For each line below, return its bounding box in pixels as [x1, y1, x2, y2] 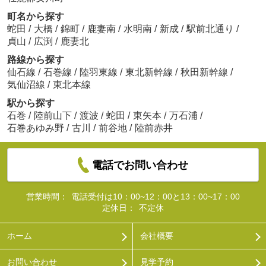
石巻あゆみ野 [7, 122, 64, 133]
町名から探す [7, 11, 64, 21]
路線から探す [7, 54, 64, 65]
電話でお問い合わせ [92, 159, 189, 171]
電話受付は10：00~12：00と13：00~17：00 [71, 191, 240, 201]
